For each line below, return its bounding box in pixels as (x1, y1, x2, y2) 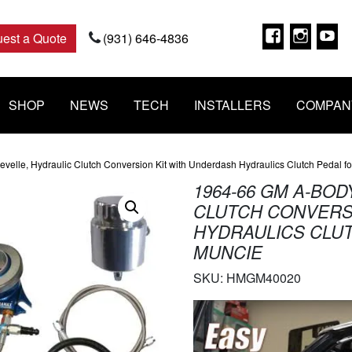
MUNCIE (193, 239, 263, 264)
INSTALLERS (194, 95, 271, 114)
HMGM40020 (226, 268, 302, 287)
